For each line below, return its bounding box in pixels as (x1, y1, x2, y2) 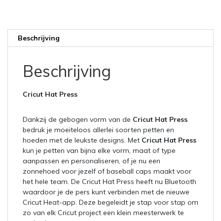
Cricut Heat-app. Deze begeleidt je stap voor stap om (23, 198, 198, 207)
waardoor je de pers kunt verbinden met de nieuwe (23, 187, 189, 197)
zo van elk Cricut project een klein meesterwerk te (23, 208, 184, 218)
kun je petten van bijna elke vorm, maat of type (23, 146, 176, 155)
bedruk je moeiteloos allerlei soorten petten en (23, 125, 174, 135)
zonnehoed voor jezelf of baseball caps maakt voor (23, 167, 191, 176)
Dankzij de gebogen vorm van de (23, 115, 133, 124)
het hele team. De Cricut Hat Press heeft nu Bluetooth (23, 177, 196, 186)
